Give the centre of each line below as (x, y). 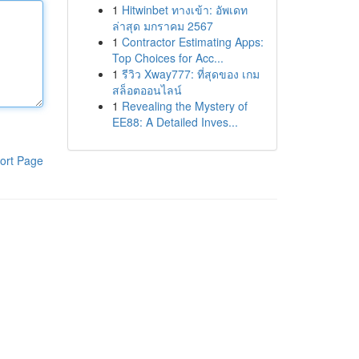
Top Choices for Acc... (167, 58)
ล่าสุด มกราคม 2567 (162, 26)
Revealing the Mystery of (184, 106)
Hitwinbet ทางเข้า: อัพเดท (184, 10)
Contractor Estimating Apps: (192, 42)
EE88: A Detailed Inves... (175, 122)
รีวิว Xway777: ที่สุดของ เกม (190, 74)
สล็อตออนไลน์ (147, 90)
